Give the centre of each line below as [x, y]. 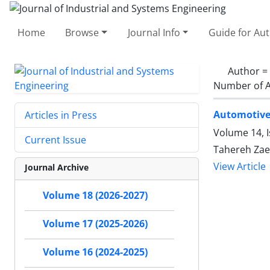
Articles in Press [61, 115]
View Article [240, 166]
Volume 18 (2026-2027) [95, 195]
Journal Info [154, 32]
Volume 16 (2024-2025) [95, 252]
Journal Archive [57, 167]
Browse [82, 32]
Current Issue [55, 140]
